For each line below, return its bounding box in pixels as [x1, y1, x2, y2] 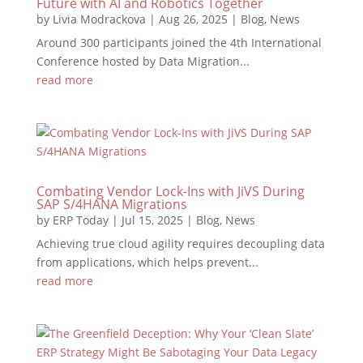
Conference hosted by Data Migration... [36, 53, 250, 69]
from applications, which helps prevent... [36, 254, 258, 270]
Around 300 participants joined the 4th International [36, 35, 322, 50]
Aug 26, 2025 [158, 11, 228, 27]
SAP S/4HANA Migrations [36, 195, 187, 213]
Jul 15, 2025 [121, 212, 183, 228]
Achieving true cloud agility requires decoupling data [36, 236, 325, 251]
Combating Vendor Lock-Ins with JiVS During [36, 182, 305, 200]
